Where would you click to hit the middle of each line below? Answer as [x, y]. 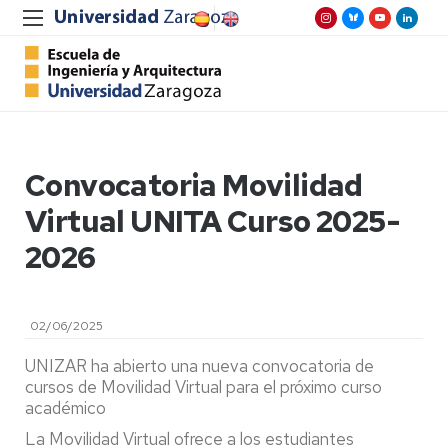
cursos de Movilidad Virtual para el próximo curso [203, 387]
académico [65, 408]
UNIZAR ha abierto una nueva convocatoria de [199, 366]
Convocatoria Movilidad [194, 185]
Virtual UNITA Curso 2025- [212, 221]
